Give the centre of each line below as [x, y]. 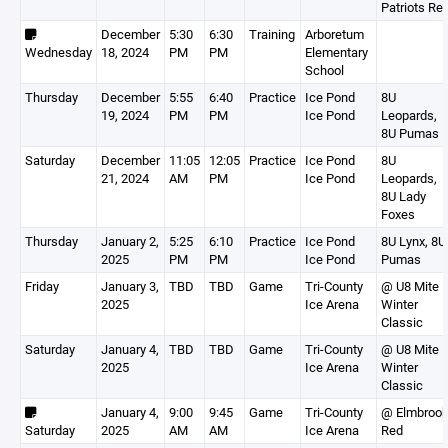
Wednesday [58, 52]
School [324, 70]
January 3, [130, 286]
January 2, [130, 241]
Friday [42, 286]
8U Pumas [410, 133]
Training [272, 34]
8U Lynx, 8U [413, 241]
